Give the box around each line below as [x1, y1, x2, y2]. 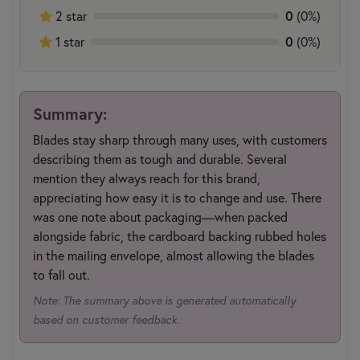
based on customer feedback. [33, 312, 179, 327]
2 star [52, 7, 87, 24]
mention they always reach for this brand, [33, 170, 260, 186]
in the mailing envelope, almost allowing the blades [33, 247, 314, 264]
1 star [52, 33, 84, 50]
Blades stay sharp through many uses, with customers [33, 131, 327, 148]
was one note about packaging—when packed [33, 208, 288, 225]
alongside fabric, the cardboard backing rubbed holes [33, 227, 326, 244]
